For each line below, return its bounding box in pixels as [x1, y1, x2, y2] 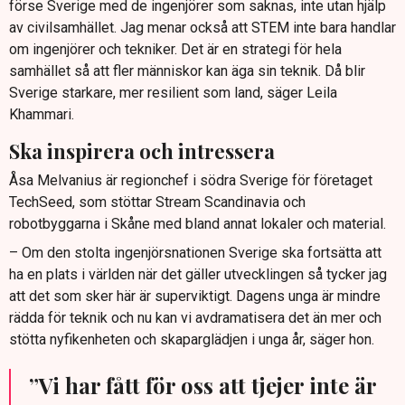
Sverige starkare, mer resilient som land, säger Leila [9, 83, 337, 101]
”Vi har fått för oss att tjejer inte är [29, 371, 377, 400]
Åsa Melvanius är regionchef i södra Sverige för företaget [9, 172, 372, 190]
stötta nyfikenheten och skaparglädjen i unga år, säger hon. [9, 331, 374, 349]
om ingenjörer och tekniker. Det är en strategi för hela [9, 40, 342, 58]
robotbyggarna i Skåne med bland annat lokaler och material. [9, 215, 386, 233]
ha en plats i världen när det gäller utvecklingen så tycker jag [9, 266, 387, 284]
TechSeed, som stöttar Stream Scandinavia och [9, 193, 306, 212]
